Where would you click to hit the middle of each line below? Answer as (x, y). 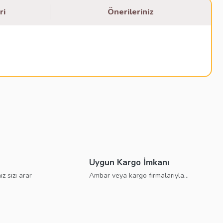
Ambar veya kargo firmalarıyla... (139, 175)
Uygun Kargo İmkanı (129, 163)
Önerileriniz (130, 12)
